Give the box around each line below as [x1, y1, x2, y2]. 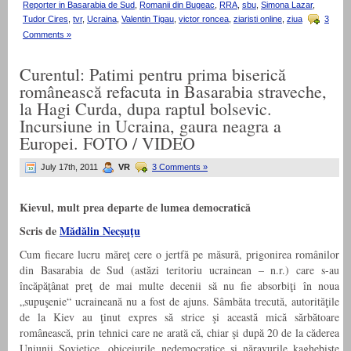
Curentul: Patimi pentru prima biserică [20, 63, 286, 86]
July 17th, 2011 [38, 162, 100, 172]
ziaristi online [233, 14, 282, 24]
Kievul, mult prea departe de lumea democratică [20, 199, 251, 216]
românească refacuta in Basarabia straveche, [20, 80, 327, 103]
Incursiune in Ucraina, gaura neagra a [20, 114, 281, 138]
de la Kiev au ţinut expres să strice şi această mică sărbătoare [20, 309, 339, 325]
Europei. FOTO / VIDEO [20, 132, 195, 155]
